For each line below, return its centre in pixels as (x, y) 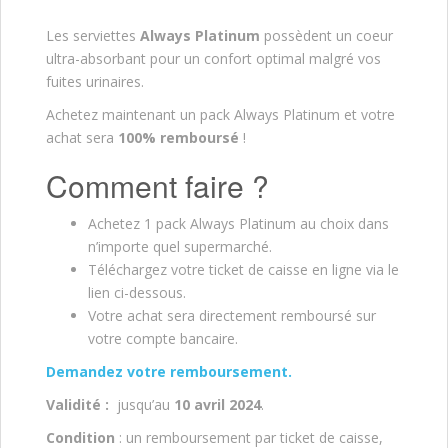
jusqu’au (141, 404)
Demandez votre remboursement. (169, 371)
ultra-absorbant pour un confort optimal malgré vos (213, 58)
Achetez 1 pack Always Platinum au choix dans (238, 223)
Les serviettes (93, 35)
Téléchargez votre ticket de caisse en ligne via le (243, 269)
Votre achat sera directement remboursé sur (232, 315)
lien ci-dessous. (137, 292)
